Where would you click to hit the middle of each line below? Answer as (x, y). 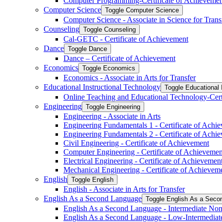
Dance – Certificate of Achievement (119, 58)
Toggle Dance (87, 49)
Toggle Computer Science (142, 10)
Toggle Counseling (110, 29)
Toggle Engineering (113, 107)
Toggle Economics (109, 68)
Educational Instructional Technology (102, 87)
